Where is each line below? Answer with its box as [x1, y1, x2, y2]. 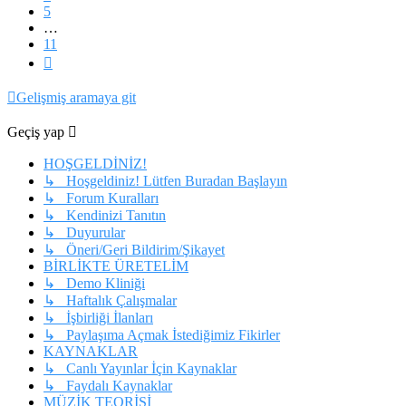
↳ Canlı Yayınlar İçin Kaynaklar [43, 361, 237, 377]
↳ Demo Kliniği [43, 275, 145, 292]
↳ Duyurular [43, 225, 125, 241]
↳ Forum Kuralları [43, 190, 159, 207]
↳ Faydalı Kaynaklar [43, 378, 172, 394]
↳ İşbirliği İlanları [43, 310, 153, 326]
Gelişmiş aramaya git [16, 90, 136, 106]
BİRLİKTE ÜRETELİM [43, 258, 188, 275]
